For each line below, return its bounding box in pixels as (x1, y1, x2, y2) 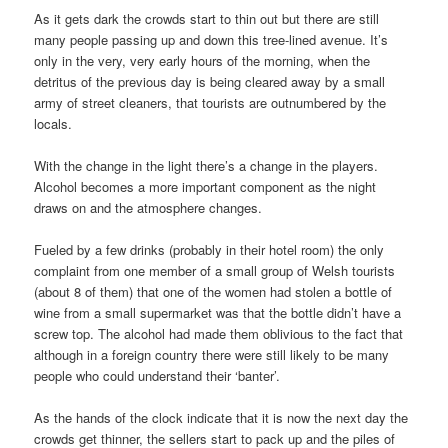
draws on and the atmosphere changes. (34, 198, 263, 218)
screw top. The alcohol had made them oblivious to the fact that (34, 324, 404, 344)
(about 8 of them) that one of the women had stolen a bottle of (34, 282, 393, 302)
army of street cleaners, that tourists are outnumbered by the (34, 92, 387, 112)
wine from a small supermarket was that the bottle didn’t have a (34, 303, 402, 323)
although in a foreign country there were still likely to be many (34, 345, 390, 365)
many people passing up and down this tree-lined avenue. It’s (34, 29, 389, 49)
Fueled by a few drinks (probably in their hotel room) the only (34, 240, 385, 260)
